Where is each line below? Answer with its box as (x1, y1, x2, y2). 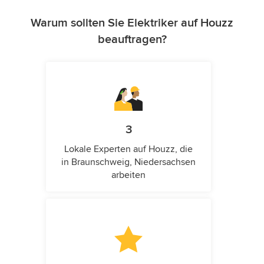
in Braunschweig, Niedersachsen (61, 156, 196, 168)
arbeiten (111, 169, 146, 181)
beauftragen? (97, 32, 167, 47)
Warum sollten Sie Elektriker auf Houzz (31, 16, 233, 30)
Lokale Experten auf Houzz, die (64, 143, 193, 155)
